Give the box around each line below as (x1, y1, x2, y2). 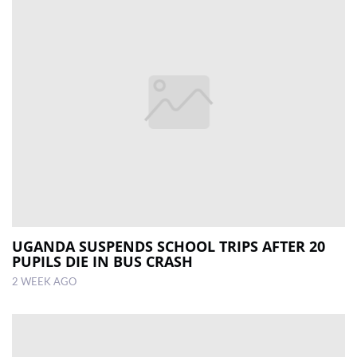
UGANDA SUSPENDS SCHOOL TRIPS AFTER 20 (12, 236, 325, 256)
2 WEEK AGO (12, 277, 76, 287)
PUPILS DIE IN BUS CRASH (12, 251, 193, 271)
